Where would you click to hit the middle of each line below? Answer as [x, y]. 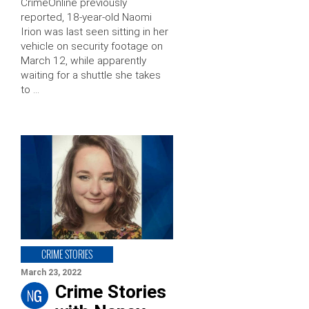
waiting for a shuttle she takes [91, 76]
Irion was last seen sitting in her [94, 32]
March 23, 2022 [51, 272]
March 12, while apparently [83, 61]
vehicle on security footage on [92, 47]
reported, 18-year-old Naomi [86, 18]
